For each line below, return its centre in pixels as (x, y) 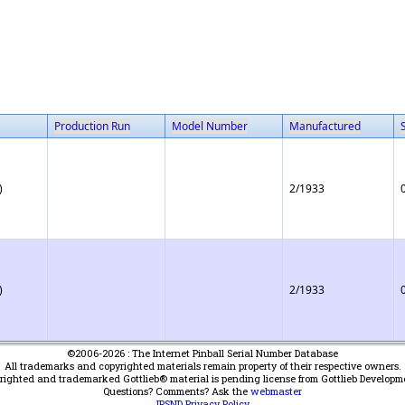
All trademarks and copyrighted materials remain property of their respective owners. (202, 366)
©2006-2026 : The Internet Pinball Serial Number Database (202, 353)
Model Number (210, 126)
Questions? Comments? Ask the (177, 391)
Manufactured (325, 126)
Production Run (92, 126)
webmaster (276, 391)
